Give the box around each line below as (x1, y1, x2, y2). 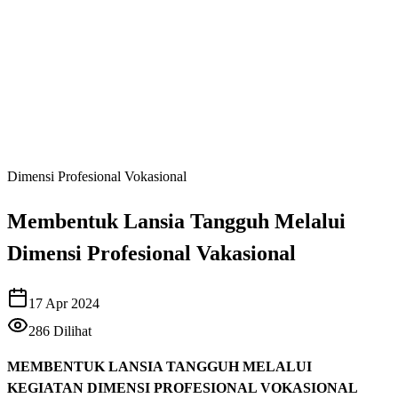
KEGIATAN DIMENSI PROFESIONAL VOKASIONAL (7, 379, 358, 395)
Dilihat (50, 322, 92, 338)
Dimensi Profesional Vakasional (7, 241, 296, 265)
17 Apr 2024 (28, 295, 99, 311)
